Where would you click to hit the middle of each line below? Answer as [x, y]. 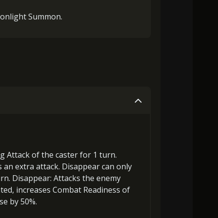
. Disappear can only [95, 166]
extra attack [37, 166]
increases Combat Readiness [68, 190]
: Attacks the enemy [85, 178]
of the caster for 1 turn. [73, 155]
